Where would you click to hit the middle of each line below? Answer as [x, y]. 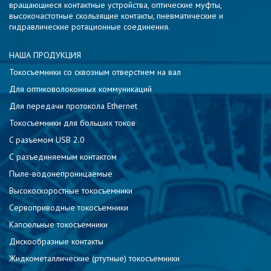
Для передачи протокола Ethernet [73, 106]
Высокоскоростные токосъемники [71, 190]
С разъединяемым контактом [63, 156]
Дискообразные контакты [56, 241]
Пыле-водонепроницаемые [61, 173]
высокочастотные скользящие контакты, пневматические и [116, 15]
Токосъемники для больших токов [72, 122]
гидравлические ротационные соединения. [90, 26]
